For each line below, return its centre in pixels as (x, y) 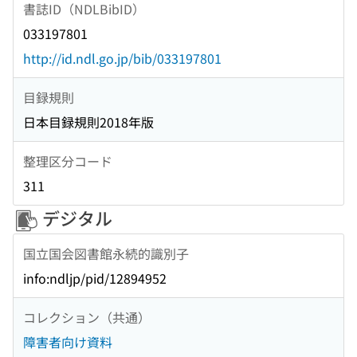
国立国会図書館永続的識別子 (106, 253)
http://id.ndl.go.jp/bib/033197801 (122, 59)
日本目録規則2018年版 (88, 122)
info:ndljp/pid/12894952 (95, 279)
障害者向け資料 (68, 342)
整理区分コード (68, 161)
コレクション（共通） (87, 317)
